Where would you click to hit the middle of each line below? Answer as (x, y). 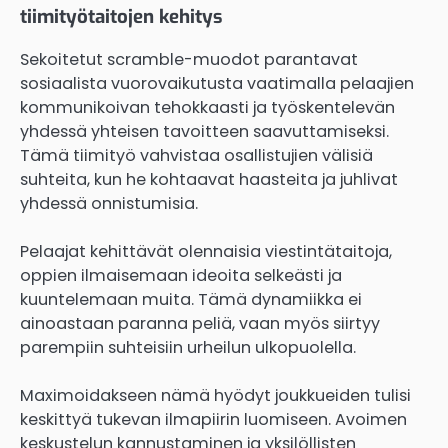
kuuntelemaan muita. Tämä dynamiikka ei (191, 299)
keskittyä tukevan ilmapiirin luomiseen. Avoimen (213, 419)
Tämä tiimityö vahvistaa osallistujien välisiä (196, 155)
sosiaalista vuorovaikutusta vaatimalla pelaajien (217, 83)
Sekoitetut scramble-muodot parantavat (189, 59)
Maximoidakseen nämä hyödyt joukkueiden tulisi (215, 395)
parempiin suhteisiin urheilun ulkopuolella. (188, 347)
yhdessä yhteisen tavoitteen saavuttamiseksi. (204, 131)
